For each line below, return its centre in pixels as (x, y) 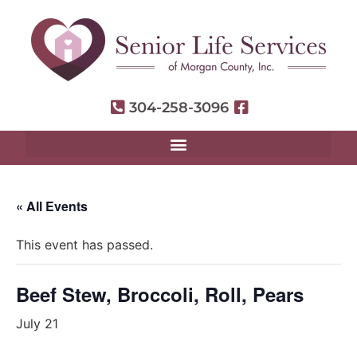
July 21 (37, 324)
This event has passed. (84, 245)
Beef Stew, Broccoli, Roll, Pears (160, 294)
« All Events (52, 206)
